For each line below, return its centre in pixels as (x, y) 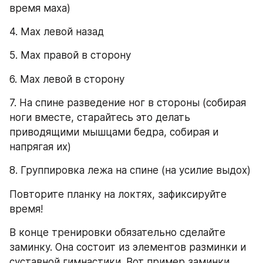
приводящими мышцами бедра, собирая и (114, 132)
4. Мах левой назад (58, 31)
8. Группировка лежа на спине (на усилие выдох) (130, 170)
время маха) (40, 8)
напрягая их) (40, 147)
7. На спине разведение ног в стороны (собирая (128, 103)
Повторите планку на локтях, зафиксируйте (118, 194)
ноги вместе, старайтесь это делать (100, 117)
